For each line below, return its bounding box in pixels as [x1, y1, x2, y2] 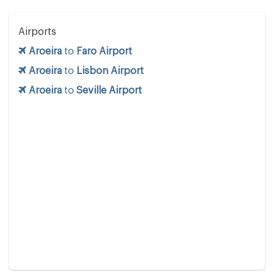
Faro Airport [76, 46, 132, 57]
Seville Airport [76, 86, 142, 96]
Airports [18, 27, 56, 37]
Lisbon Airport [76, 66, 144, 76]
